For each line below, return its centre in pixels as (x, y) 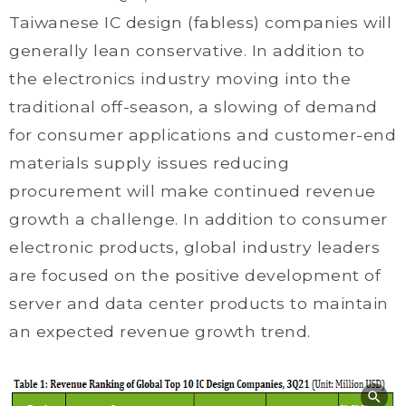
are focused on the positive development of (195, 275)
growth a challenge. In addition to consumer (198, 219)
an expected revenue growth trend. (160, 331)
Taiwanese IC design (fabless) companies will (200, 22)
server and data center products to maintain (199, 303)
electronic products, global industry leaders (194, 247)
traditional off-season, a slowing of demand (193, 106)
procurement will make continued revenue (193, 191)
